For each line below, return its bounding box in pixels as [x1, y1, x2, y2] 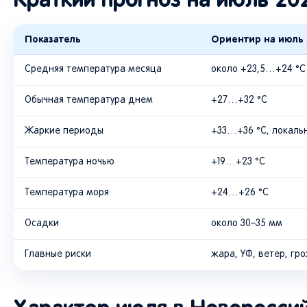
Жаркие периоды [25, 127, 103, 136]
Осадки [25, 219, 59, 229]
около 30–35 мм [211, 219, 282, 229]
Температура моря [25, 188, 109, 198]
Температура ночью [25, 158, 114, 167]
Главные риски [25, 250, 91, 260]
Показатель [25, 34, 81, 45]
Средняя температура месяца [25, 65, 162, 75]
